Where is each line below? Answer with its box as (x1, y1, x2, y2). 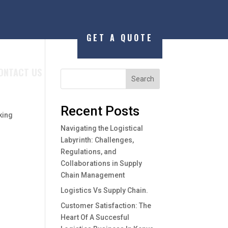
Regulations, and (61, 147, 117, 156)
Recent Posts (61, 103, 140, 119)
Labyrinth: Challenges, (61, 135, 134, 144)
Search (131, 74, 154, 83)
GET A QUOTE (86, 31, 153, 44)
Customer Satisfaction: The (61, 201, 152, 210)
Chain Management (61, 170, 125, 179)
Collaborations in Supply (61, 159, 142, 167)
